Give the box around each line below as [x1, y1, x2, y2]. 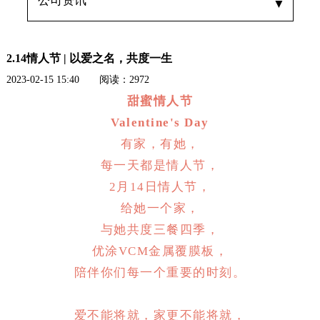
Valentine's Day [111, 115, 209, 129]
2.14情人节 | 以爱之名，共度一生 [6, 51, 172, 65]
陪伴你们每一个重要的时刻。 [74, 265, 246, 279]
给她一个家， [120, 201, 200, 215]
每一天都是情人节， [100, 158, 220, 172]
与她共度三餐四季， [100, 222, 220, 236]
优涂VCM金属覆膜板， [91, 244, 229, 258]
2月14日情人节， [109, 179, 211, 194]
